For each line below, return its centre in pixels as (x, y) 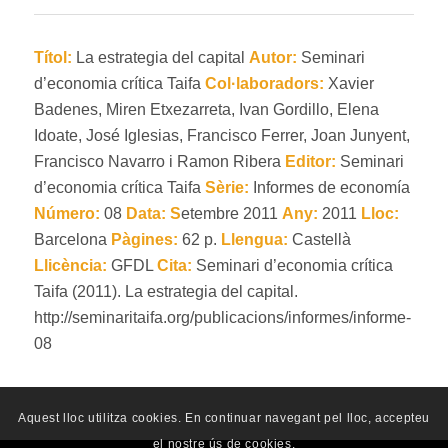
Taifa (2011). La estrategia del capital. (165, 291)
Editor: (312, 161)
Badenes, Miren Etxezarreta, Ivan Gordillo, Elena (206, 109)
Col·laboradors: (266, 83)
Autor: (274, 57)
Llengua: (256, 239)
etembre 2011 (231, 213)
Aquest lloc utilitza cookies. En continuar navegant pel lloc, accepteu (223, 418)
